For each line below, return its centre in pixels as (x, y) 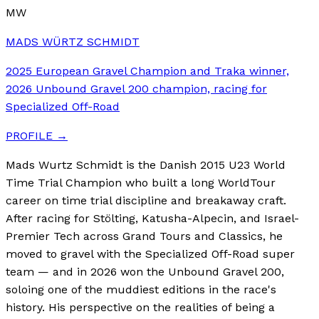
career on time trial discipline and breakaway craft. (146, 200)
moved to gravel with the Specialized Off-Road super (150, 253)
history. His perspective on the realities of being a (140, 307)
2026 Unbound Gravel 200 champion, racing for (136, 88)
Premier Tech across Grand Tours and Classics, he (144, 236)
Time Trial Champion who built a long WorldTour (141, 182)
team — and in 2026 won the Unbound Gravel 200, (145, 271)
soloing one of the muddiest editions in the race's (141, 289)
